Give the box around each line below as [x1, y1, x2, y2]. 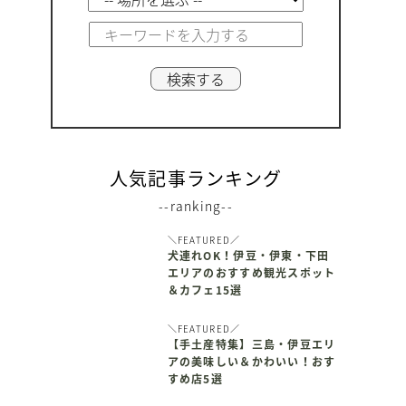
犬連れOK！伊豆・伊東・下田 [167, 246, 330, 264]
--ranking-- [158, 196, 234, 215]
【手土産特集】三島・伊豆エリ [167, 336, 336, 353]
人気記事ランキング [109, 164, 283, 191]
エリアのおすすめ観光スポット [167, 264, 336, 281]
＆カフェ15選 [167, 281, 243, 298]
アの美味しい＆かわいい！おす [167, 353, 336, 371]
